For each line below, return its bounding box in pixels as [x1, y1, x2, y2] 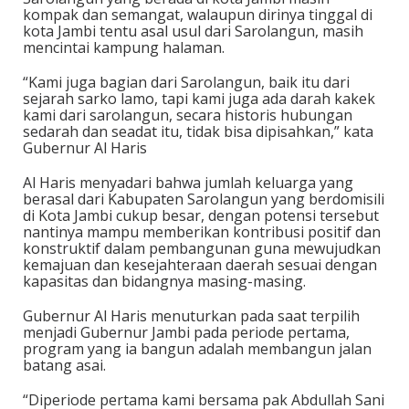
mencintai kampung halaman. [23, 37, 225, 58]
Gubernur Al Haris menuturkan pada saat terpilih [23, 306, 360, 326]
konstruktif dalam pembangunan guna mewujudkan [23, 238, 381, 258]
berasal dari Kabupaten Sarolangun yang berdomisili [23, 189, 384, 209]
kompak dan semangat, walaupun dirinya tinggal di [23, 5, 372, 25]
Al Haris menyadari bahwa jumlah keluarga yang [23, 173, 353, 193]
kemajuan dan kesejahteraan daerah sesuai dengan [23, 255, 377, 275]
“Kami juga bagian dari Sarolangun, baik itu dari [23, 72, 350, 92]
